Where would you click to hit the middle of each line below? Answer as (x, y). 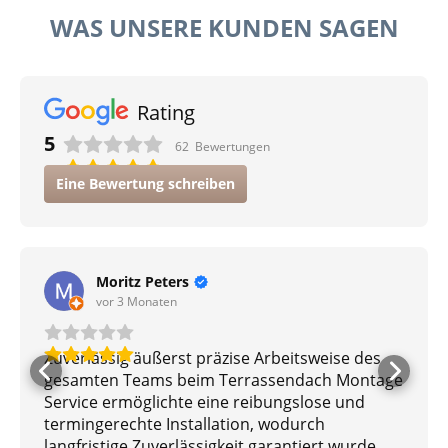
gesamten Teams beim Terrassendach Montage (223, 380)
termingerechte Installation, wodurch (184, 424)
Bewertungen (232, 146)
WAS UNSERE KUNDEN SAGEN (224, 27)
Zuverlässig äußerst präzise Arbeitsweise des (212, 358)
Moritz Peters (142, 281)
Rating (166, 112)
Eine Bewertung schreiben (145, 183)
